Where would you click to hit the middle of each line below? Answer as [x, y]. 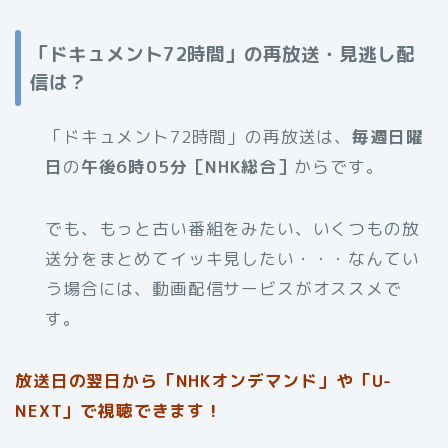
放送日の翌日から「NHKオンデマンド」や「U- [204, 380]
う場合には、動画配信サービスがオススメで [223, 288]
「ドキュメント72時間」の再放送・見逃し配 [222, 53]
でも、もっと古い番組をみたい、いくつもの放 [232, 228]
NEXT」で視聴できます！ [119, 410]
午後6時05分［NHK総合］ [187, 166]
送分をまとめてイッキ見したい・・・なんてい [232, 258]
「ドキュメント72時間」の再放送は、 [199, 136]
